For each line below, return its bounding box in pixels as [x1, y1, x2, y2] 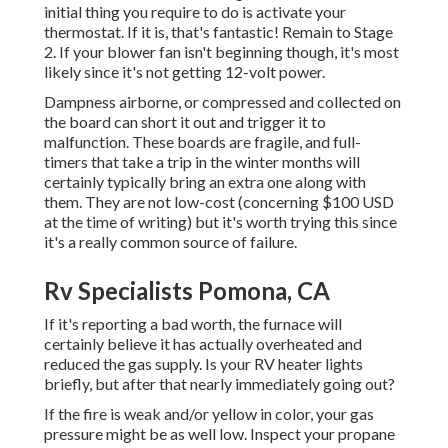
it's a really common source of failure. [44, 232, 297, 252]
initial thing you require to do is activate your [44, 2, 346, 22]
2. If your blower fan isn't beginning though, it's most [44, 42, 399, 62]
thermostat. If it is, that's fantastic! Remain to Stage [44, 22, 393, 42]
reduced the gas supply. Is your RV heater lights [44, 354, 363, 374]
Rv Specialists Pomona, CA [44, 276, 330, 306]
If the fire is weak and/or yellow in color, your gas [44, 404, 374, 424]
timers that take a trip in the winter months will [44, 152, 360, 172]
